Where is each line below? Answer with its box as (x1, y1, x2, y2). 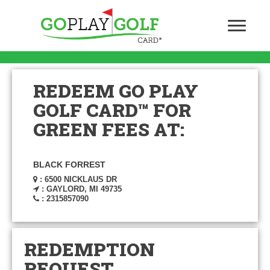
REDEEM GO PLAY (33, 79, 198, 102)
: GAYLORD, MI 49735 (39, 184, 122, 193)
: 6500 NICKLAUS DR (37, 175, 117, 184)
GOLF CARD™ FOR (33, 98, 191, 122)
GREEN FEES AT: (33, 118, 184, 141)
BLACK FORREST (33, 160, 105, 169)
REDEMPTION (24, 237, 155, 261)
